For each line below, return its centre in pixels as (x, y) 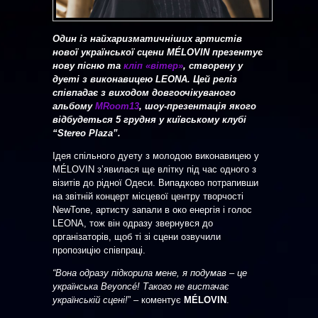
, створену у (213, 65)
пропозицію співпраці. (100, 250)
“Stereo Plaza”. (87, 133)
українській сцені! (90, 300)
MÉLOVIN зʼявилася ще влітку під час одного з (154, 169)
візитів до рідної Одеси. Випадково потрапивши (155, 182)
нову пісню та (88, 65)
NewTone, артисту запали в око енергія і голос (152, 209)
